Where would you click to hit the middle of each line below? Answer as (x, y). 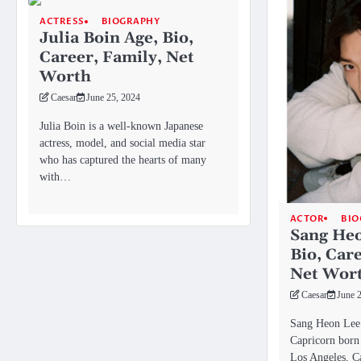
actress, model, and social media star (122, 143)
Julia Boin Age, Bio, (116, 39)
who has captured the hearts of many (123, 160)
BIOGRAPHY (130, 22)
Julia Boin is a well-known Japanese (121, 126)
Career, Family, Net (117, 58)
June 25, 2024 (113, 98)
